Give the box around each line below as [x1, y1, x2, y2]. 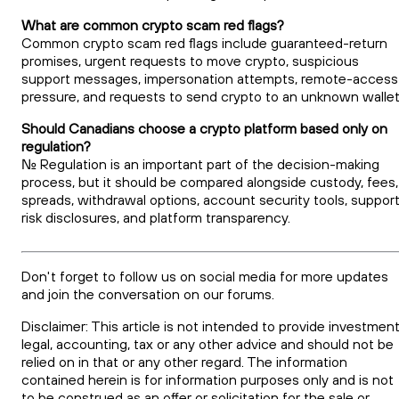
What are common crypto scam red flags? [21, 16, 284, 35]
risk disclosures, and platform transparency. [21, 208, 290, 227]
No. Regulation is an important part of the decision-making [21, 155, 379, 174]
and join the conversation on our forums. [21, 285, 274, 304]
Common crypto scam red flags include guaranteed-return [21, 34, 387, 53]
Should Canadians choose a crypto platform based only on [21, 119, 387, 138]
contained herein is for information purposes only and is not [21, 370, 394, 389]
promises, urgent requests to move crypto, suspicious [21, 52, 359, 70]
